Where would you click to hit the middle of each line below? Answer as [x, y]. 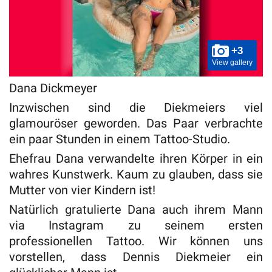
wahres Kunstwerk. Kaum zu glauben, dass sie [136, 175]
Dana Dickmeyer [53, 88]
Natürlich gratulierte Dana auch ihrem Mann [136, 210]
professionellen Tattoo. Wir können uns [136, 241]
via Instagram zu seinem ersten [136, 226]
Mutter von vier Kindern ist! [82, 190]
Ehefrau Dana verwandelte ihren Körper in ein [136, 159]
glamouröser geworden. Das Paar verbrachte [136, 124]
